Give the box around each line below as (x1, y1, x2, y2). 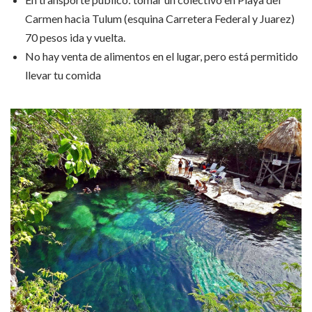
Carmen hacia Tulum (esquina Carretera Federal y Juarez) (25, 11, 295, 25)
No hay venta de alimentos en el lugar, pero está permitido (25, 49, 298, 63)
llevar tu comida (25, 68, 101, 81)
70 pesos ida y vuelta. (25, 30, 125, 44)
